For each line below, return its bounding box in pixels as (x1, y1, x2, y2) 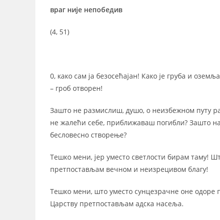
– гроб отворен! (50, 83, 103, 93)
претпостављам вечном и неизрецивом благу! (50, 165, 208, 174)
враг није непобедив (50, 5, 122, 14)
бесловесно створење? (50, 130, 127, 139)
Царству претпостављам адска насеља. (50, 199, 184, 208)
